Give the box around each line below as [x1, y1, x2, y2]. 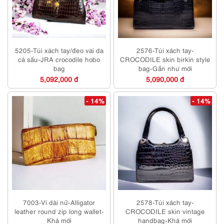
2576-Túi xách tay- [136, 45, 194, 55]
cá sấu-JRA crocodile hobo [18, 54, 100, 64]
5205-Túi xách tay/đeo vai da [14, 45, 103, 55]
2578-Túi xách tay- [136, 197, 194, 207]
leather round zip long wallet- [14, 206, 104, 216]
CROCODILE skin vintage [125, 206, 205, 216]
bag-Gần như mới [138, 63, 192, 73]
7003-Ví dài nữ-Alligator [23, 197, 95, 207]
